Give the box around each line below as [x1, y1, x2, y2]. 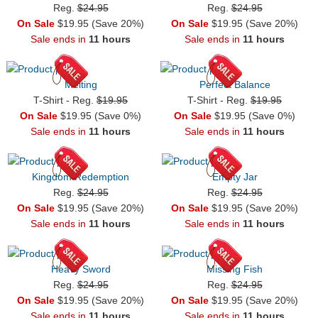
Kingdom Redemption [32, 170, 129, 182]
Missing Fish [207, 263, 263, 275]
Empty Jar [212, 170, 258, 182]
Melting [64, 78, 97, 90]
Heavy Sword [50, 263, 111, 275]
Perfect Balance [199, 78, 270, 90]
